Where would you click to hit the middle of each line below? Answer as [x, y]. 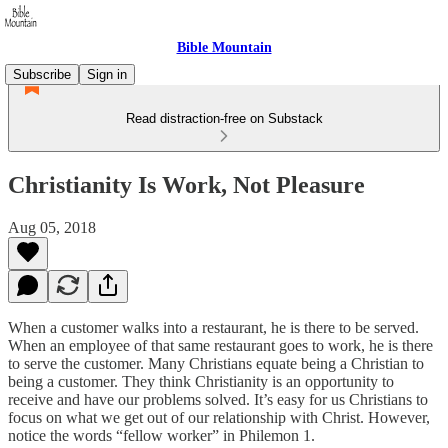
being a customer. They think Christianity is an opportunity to [201, 381]
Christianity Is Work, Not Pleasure [186, 184]
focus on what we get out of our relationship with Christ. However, [219, 417]
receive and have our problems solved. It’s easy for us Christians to [218, 399]
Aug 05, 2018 [52, 227]
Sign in [107, 74]
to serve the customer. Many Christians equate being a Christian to [216, 363]
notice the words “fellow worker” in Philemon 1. [161, 435]
